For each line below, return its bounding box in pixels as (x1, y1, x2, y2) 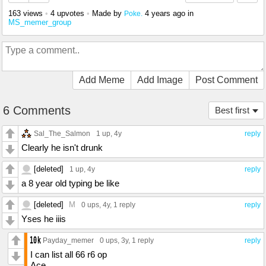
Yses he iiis (21, 214, 66, 224)
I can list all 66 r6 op (30, 249, 107, 260)
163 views (8, 9, 43, 18)
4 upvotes (50, 9, 84, 18)
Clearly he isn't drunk (21, 142, 103, 153)
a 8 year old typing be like (21, 178, 119, 189)
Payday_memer (43, 236, 94, 245)
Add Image (137, 75, 183, 85)
